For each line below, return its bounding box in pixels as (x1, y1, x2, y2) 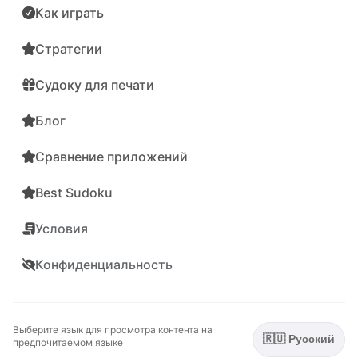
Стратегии (35, 40, 102, 57)
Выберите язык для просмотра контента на (13, 323, 213, 336)
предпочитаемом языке (13, 336, 123, 348)
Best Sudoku (35, 184, 113, 201)
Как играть (35, 4, 104, 21)
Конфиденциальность (35, 256, 173, 272)
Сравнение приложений (35, 148, 188, 165)
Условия (35, 220, 88, 237)
